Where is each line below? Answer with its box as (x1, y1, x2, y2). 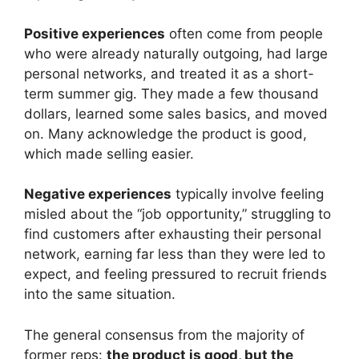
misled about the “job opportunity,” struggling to (24, 206, 331, 223)
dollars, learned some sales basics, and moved (24, 105, 328, 122)
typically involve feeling (171, 186, 324, 203)
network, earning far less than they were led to (24, 246, 325, 263)
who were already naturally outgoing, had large (24, 45, 328, 62)
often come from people (165, 25, 323, 42)
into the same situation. (24, 286, 175, 303)
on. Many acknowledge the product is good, (24, 125, 307, 142)
